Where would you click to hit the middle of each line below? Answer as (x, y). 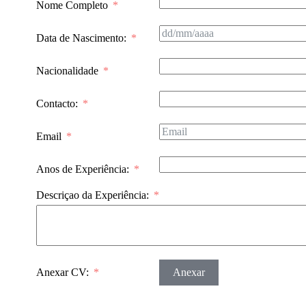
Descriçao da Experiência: (92, 195)
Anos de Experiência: (82, 169)
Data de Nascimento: (81, 38)
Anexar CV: (62, 272)
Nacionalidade (67, 70)
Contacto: (57, 103)
